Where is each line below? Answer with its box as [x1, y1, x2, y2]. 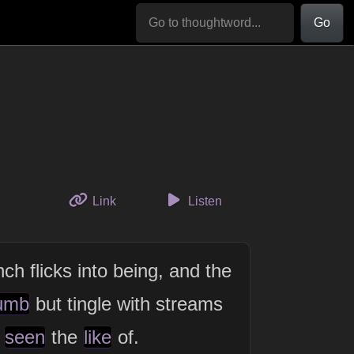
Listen [185, 194, 223, 208]
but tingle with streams [29, 292, 223, 314]
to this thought [115, 194, 194, 207]
